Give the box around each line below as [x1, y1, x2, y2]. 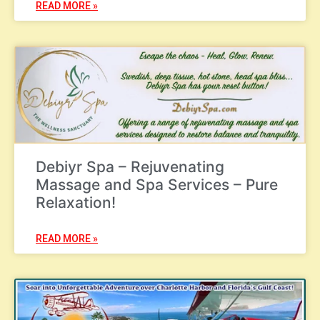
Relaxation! [36, 193, 116, 211]
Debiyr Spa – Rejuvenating [36, 157, 224, 176]
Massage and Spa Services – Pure [36, 175, 278, 194]
